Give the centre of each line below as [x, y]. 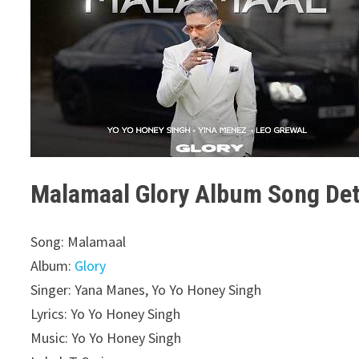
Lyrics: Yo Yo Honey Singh [106, 314]
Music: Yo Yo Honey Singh [106, 338]
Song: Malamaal [79, 242]
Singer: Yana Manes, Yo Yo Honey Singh [146, 290]
